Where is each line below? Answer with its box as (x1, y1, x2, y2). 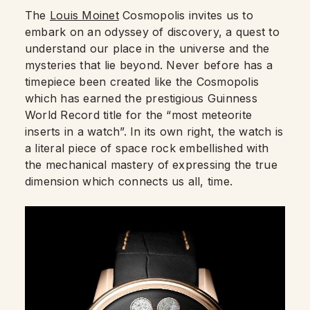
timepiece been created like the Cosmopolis (25, 74, 259, 89)
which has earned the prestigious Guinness (25, 91, 257, 105)
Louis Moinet (49, 8, 119, 22)
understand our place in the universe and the (25, 41, 270, 55)
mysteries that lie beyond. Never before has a (25, 57, 273, 72)
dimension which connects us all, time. (25, 174, 233, 188)
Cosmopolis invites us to (118, 8, 253, 22)
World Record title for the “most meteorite (25, 107, 253, 122)
